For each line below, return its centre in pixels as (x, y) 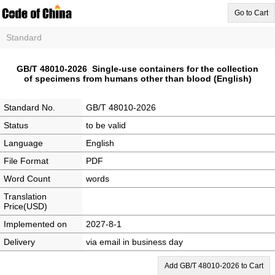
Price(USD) (25, 206)
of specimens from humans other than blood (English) (137, 79)
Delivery (19, 242)
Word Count (27, 179)
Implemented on (35, 224)
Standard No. (29, 107)
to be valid (106, 125)
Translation (25, 196)
